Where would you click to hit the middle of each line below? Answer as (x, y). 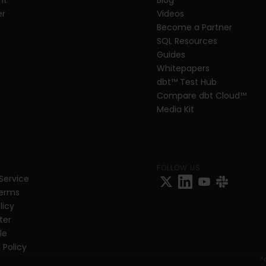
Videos (170, 14)
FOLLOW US (179, 168)
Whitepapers (183, 68)
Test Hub (197, 82)
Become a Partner (194, 27)
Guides (171, 55)
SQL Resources (187, 41)
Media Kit (175, 109)
